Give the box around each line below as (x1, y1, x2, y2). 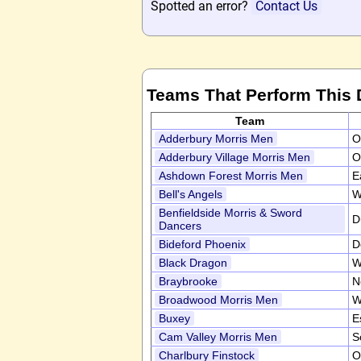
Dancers (159, 219, 201, 232)
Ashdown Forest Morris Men (159, 169, 303, 182)
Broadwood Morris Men (159, 293, 278, 306)
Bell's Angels (159, 188, 222, 201)
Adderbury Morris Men (159, 132, 273, 145)
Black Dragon (159, 256, 227, 269)
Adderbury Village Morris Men (159, 151, 310, 164)
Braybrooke (159, 275, 218, 288)
